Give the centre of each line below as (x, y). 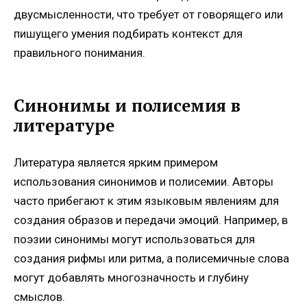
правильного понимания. (79, 53)
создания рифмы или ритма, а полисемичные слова (151, 258)
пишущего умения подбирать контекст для (128, 34)
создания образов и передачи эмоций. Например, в (151, 220)
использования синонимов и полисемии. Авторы (144, 181)
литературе (64, 126)
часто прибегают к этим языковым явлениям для (146, 200)
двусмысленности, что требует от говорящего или (148, 15)
